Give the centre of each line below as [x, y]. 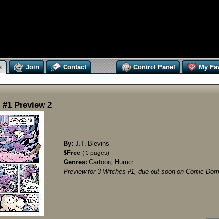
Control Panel [154, 67]
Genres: [75, 162]
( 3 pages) [96, 153]
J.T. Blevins [91, 143]
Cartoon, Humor [110, 162]
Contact [75, 67]
